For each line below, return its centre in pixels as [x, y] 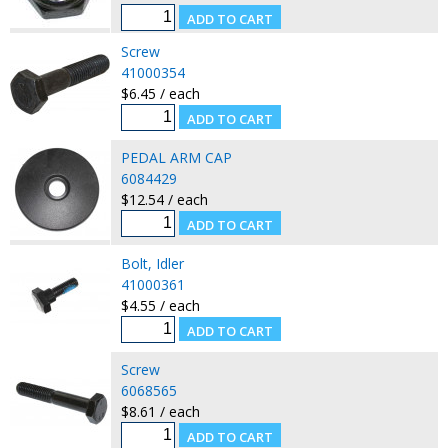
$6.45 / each [160, 93]
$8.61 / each [160, 411]
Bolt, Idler [152, 263]
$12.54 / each [164, 199]
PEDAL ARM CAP [176, 157]
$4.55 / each [160, 305]
